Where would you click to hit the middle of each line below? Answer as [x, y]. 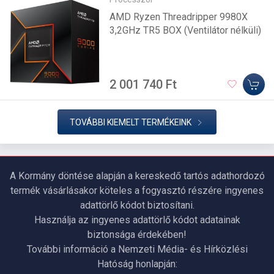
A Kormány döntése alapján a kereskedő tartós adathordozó [137, 176]
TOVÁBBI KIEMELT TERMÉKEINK [131, 123]
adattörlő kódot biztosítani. [137, 206]
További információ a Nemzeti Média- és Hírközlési [137, 250]
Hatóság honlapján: [137, 264]
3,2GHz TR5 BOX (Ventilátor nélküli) [186, 30]
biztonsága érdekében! [137, 235]
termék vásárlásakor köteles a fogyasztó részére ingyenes [137, 191]
